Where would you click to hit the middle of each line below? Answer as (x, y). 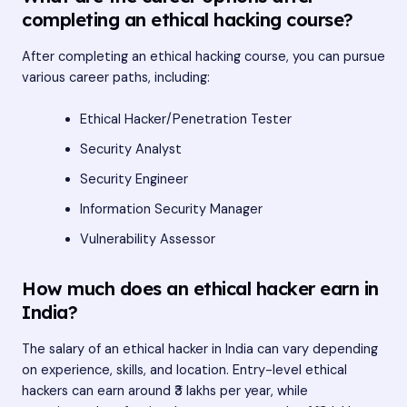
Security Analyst (130, 150)
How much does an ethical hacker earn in (200, 289)
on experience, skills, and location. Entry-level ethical (184, 371)
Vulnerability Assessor (147, 240)
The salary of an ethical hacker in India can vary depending (200, 350)
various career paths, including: (116, 77)
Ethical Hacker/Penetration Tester (185, 120)
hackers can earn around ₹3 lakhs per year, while (165, 392)
